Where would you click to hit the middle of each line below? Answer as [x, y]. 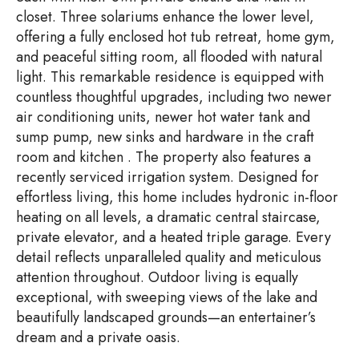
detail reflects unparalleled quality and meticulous [169, 257]
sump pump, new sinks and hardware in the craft [165, 137]
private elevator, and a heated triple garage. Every [173, 237]
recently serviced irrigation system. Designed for [167, 177]
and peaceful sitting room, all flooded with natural [169, 56]
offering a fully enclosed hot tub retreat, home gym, [175, 36]
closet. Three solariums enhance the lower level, [165, 16]
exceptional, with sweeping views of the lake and [167, 297]
